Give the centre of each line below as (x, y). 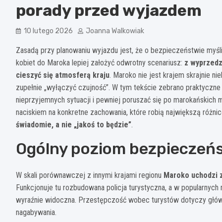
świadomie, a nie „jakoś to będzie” (74, 124)
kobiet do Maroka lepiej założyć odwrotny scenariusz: (100, 62)
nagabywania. (36, 212)
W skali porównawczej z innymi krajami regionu (90, 175)
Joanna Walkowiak (115, 31)
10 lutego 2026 (48, 31)
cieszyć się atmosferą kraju (63, 75)
